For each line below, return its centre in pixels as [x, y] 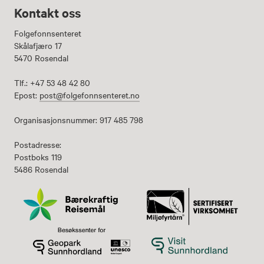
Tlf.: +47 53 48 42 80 [52, 83]
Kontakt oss [47, 13]
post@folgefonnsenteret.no [90, 95]
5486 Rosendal [41, 169]
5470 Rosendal [41, 58]
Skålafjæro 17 [38, 46]
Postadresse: [38, 145]
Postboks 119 [38, 157]
